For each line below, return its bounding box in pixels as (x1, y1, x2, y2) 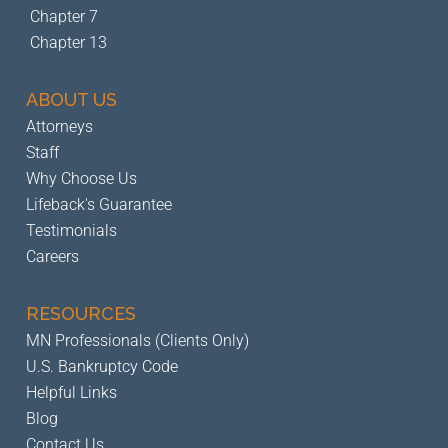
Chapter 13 (30, 33, 107, 52)
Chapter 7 (30, 7, 98, 26)
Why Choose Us (26, 169, 137, 188)
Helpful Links (26, 383, 117, 402)
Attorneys (26, 117, 93, 136)
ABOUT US (26, 89, 117, 110)
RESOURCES (26, 303, 136, 324)
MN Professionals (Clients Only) (26, 331, 249, 350)
